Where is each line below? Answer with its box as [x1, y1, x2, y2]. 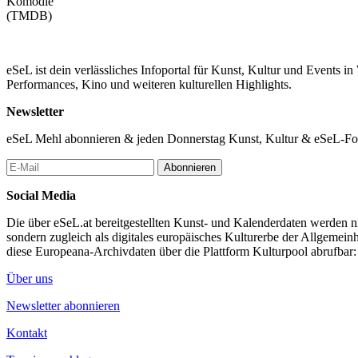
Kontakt [6, 325, 47, 340]
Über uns [6, 271, 53, 285]
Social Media [6, 188, 76, 202]
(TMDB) [6, 8, 52, 22]
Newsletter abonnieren [6, 298, 120, 312]
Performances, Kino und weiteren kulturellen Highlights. [6, 77, 292, 91]
